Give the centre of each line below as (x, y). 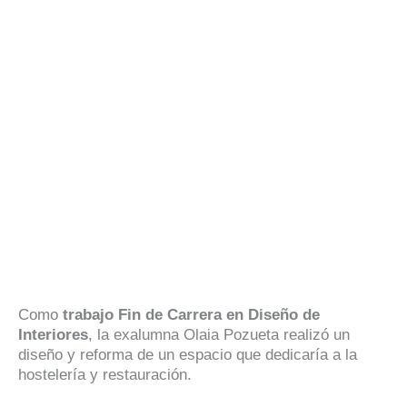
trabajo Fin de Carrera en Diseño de (191, 314)
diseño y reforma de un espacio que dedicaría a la (188, 354)
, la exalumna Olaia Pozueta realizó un (219, 334)
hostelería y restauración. (107, 374)
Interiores (53, 334)
